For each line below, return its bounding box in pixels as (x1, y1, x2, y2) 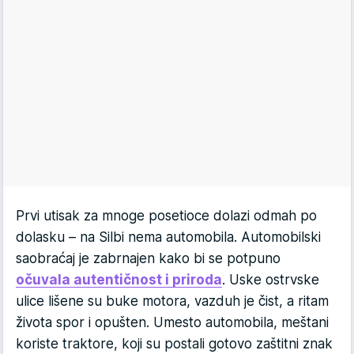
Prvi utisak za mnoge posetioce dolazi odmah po (16, 208, 317, 224)
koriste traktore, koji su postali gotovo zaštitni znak (16, 336, 333, 352)
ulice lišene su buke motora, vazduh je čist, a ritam (16, 293, 329, 310)
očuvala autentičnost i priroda (16, 272, 222, 288)
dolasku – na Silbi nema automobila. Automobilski (16, 229, 321, 246)
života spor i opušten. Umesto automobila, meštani (16, 314, 329, 331)
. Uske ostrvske (222, 272, 319, 288)
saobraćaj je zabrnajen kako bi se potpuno (16, 250, 281, 267)
